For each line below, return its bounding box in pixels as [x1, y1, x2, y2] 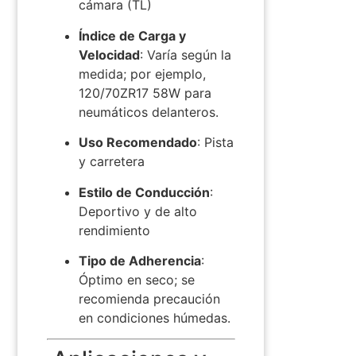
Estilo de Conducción [78, 184, 210, 200]
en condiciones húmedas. [78, 309, 230, 326]
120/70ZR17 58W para [78, 84, 211, 101]
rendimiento [78, 222, 150, 238]
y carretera [78, 153, 145, 170]
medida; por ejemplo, [78, 65, 206, 82]
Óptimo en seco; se [78, 271, 195, 288]
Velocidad [78, 46, 140, 63]
